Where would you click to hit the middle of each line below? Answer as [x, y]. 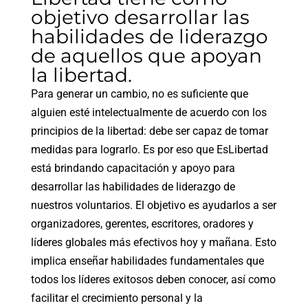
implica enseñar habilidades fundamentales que [147, 261]
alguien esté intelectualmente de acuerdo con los [148, 112]
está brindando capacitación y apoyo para [133, 168]
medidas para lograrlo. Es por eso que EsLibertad [149, 150]
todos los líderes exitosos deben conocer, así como [153, 279]
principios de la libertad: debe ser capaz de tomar [149, 131]
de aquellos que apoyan [146, 56]
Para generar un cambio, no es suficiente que [139, 94]
